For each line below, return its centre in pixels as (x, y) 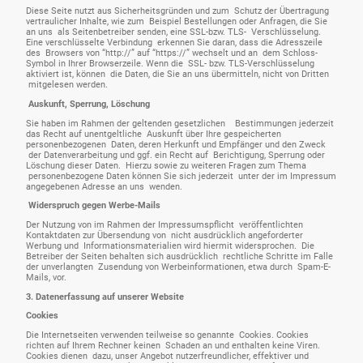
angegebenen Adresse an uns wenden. (104, 186)
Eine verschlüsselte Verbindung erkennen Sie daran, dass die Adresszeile (174, 43)
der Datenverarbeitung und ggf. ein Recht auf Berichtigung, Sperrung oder (175, 155)
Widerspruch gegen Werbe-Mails (130, 206)
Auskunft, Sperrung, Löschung (126, 104)
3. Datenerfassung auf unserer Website (105, 297)
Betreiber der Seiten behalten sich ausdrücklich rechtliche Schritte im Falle (179, 257)
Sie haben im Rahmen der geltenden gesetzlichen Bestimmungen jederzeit (180, 123)
